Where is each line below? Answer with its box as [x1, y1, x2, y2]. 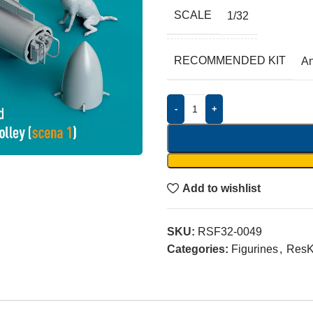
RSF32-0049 [198, 226, 262, 238]
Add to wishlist [182, 182, 261, 194]
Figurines [231, 243, 278, 255]
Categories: [167, 243, 228, 255]
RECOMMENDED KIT [174, 54, 286, 66]
